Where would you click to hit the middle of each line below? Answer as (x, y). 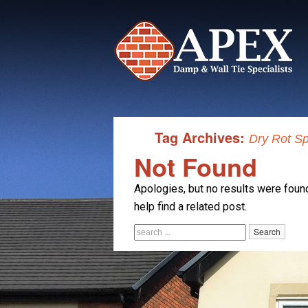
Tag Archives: (201, 137)
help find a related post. (190, 207)
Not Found (195, 166)
